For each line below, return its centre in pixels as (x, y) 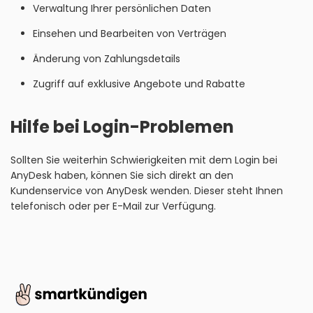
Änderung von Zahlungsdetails (106, 59)
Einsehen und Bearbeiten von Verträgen (129, 34)
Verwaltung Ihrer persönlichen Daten (122, 8)
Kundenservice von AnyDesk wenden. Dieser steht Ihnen (147, 191)
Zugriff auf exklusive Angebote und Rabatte (139, 84)
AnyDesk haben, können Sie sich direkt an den (122, 175)
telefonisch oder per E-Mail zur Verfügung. (113, 206)
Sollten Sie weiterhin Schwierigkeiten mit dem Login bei (144, 160)
